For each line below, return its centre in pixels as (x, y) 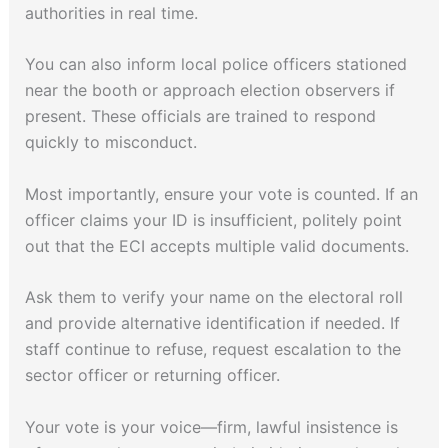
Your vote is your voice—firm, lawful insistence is (211, 426)
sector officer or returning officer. (152, 375)
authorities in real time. (113, 12)
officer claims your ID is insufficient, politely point (213, 219)
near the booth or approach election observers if (209, 90)
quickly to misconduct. (110, 142)
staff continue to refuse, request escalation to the (212, 349)
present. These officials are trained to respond (200, 116)
